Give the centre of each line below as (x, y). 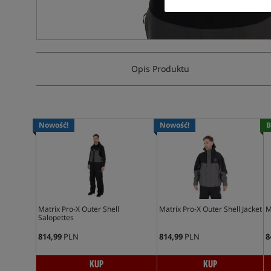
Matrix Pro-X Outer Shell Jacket (210, 209)
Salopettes (56, 217)
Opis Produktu (160, 69)
